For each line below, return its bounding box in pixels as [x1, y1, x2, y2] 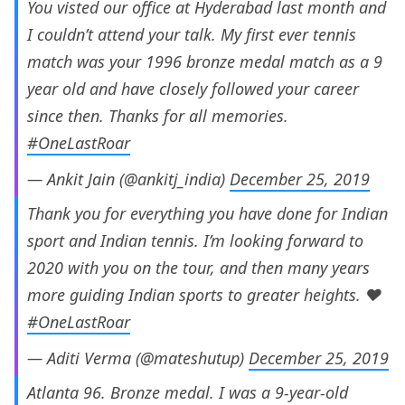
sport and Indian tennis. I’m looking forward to [27, 230, 363, 252]
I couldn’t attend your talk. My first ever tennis [27, 24, 356, 46]
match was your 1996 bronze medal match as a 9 [27, 51, 382, 73]
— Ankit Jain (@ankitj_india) [27, 168, 230, 191]
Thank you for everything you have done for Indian [27, 202, 388, 225]
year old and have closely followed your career [27, 78, 359, 100]
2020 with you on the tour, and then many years [27, 257, 370, 279]
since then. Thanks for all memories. [27, 105, 288, 127]
